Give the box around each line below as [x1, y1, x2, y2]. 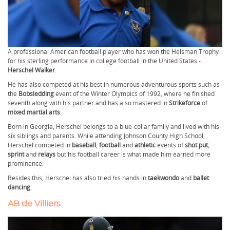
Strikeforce [169, 99, 202, 107]
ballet [193, 174, 209, 182]
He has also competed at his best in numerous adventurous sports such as [8, 80, 220, 89]
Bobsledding [18, 89, 55, 98]
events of [157, 141, 185, 149]
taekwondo [148, 174, 181, 182]
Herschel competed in [8, 141, 72, 149]
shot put [185, 141, 208, 149]
